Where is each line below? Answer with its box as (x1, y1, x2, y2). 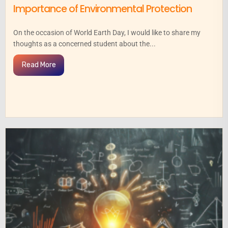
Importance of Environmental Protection (13, 2, 192, 16)
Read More (21, 60, 56, 69)
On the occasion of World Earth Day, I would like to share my (13, 28, 201, 37)
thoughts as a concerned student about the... (13, 39, 156, 48)
